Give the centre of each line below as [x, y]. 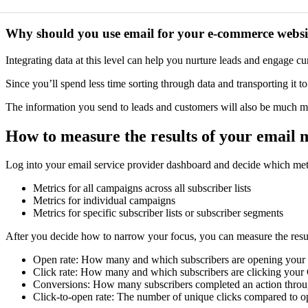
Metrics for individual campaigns [104, 201]
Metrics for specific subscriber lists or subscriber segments [158, 213]
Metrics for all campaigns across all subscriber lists [142, 188]
